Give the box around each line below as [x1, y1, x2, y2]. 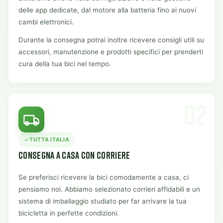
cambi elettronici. [18, 17, 74, 26]
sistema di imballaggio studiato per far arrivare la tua [18, 197, 187, 205]
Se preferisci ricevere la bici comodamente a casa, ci [18, 173, 189, 181]
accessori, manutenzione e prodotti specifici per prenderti [18, 47, 203, 56]
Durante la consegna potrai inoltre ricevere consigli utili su [18, 35, 204, 44]
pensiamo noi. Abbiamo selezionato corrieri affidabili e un [18, 185, 200, 193]
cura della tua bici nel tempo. [18, 59, 111, 68]
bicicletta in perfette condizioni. [18, 209, 119, 217]
